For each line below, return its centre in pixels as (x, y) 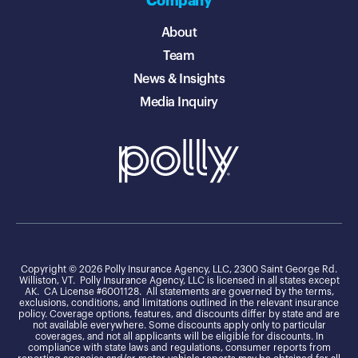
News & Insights (179, 80)
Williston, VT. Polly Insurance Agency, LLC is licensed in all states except (179, 280)
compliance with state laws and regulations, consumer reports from (179, 347)
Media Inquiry (179, 103)
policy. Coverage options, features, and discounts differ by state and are (179, 314)
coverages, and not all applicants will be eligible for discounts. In (179, 336)
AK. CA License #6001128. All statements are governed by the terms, (179, 291)
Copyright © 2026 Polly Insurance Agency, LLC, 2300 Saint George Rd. (179, 269)
